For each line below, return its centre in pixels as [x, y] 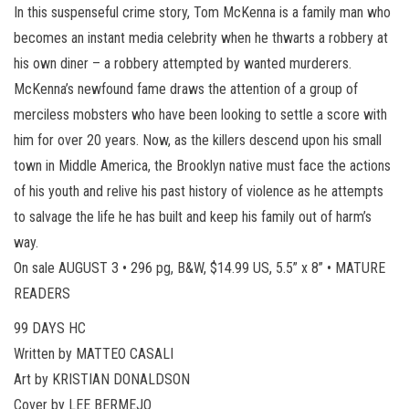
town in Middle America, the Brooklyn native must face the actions [202, 165]
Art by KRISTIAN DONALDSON [102, 379]
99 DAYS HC [50, 328]
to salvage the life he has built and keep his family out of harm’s [193, 216]
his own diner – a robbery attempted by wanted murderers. [183, 63]
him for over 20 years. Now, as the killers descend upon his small [198, 140]
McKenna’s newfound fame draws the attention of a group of [186, 89]
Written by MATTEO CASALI [94, 353]
